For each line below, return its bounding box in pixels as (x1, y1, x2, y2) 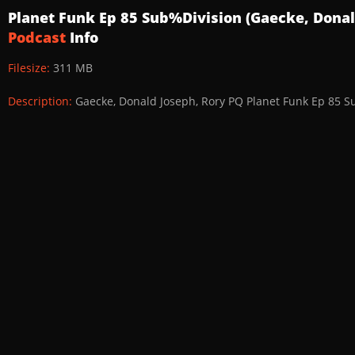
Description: (8, 94, 75, 109)
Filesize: (8, 60, 53, 75)
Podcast (8, 28, 66, 47)
